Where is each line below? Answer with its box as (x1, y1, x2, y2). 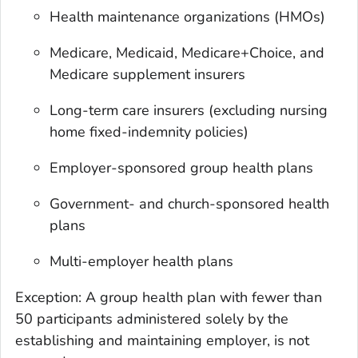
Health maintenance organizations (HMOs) (50, 6, 326, 26)
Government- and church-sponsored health (50, 193, 330, 213)
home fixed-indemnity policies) (50, 121, 249, 141)
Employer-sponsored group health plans (50, 157, 314, 177)
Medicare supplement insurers (50, 64, 246, 84)
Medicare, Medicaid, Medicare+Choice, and (50, 42, 325, 62)
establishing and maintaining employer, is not (15, 330, 309, 350)
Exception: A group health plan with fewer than (15, 287, 322, 307)
